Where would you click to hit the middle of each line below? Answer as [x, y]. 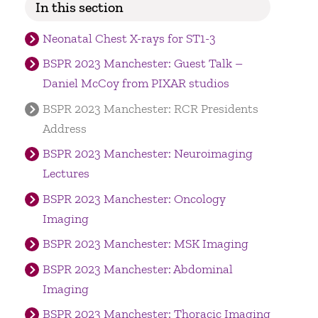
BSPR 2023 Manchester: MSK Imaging [145, 244]
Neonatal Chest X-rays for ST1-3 [129, 38]
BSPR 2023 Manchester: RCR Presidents [150, 108]
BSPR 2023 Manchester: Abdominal [137, 269]
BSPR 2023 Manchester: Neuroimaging [147, 154]
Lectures [66, 174]
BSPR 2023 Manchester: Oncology [134, 198]
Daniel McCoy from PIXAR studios [136, 83]
